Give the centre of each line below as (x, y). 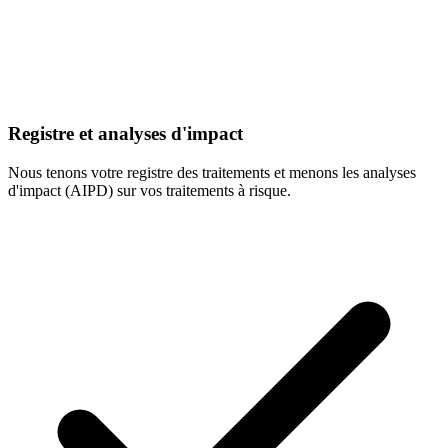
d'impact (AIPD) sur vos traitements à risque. (149, 190)
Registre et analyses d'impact (125, 133)
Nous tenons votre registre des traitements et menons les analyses (212, 172)
